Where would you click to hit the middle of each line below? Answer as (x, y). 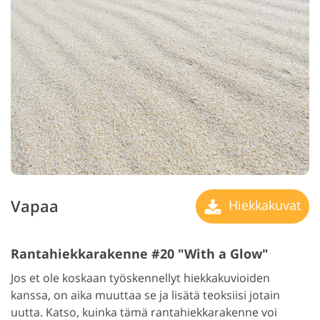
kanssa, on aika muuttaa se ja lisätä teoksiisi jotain (145, 295)
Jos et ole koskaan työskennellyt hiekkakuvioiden (140, 277)
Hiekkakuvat (263, 205)
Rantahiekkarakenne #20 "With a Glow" (140, 253)
